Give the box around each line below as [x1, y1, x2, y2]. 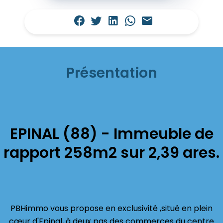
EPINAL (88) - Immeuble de [9, 123, 214, 144]
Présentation [66, 63, 157, 83]
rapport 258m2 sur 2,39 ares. [3, 142, 220, 163]
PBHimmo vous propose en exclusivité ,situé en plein [10, 203, 213, 214]
